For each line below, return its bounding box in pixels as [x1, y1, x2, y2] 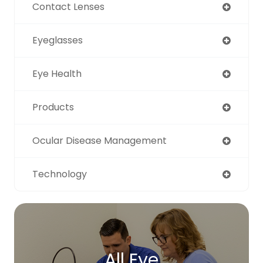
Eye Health [32, 66, 82, 80]
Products [32, 100, 74, 114]
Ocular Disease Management [32, 133, 167, 147]
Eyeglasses [32, 33, 83, 47]
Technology [32, 167, 87, 181]
